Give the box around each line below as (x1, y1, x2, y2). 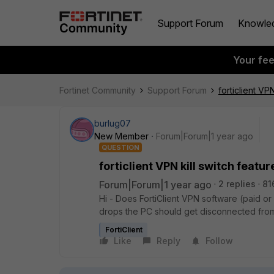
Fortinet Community (59, 85, 136, 95)
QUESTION (102, 143, 139, 152)
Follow (206, 235, 233, 246)
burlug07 (94, 118, 131, 128)
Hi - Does (99, 193, 137, 204)
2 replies (218, 179, 256, 189)
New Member (94, 131, 149, 141)
